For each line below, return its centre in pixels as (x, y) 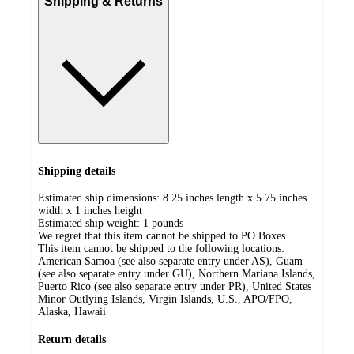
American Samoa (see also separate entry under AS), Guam (170, 262)
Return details (72, 340)
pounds (168, 224)
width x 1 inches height (90, 211)
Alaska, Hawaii (72, 312)
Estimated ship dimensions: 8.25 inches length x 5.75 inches (172, 198)
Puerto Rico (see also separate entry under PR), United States (175, 287)
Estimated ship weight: (90, 224)
